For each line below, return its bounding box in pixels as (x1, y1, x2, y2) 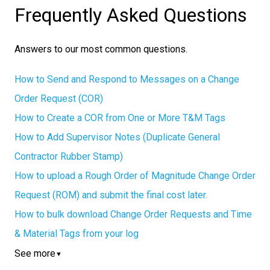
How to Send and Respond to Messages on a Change (14, 73, 239, 85)
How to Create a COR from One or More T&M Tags (14, 111, 225, 124)
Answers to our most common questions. (14, 43, 187, 55)
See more (14, 247, 55, 259)
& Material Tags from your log (14, 227, 139, 239)
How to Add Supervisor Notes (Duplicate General (14, 131, 220, 143)
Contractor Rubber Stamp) (14, 150, 123, 162)
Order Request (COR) (14, 92, 103, 104)
